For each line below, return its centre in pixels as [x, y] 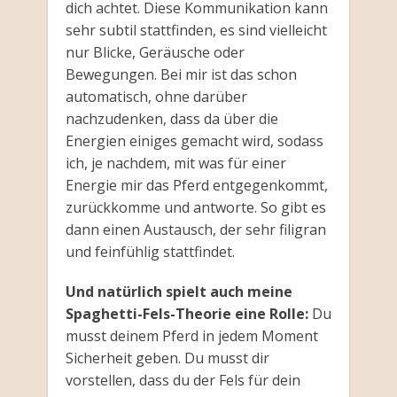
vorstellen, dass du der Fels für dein [183, 381]
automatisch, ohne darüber [156, 97]
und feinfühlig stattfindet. [150, 252]
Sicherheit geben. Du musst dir [167, 358]
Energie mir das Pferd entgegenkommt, [196, 186]
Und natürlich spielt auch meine [179, 292]
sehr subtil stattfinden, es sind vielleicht [196, 31]
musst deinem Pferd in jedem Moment [191, 336]
